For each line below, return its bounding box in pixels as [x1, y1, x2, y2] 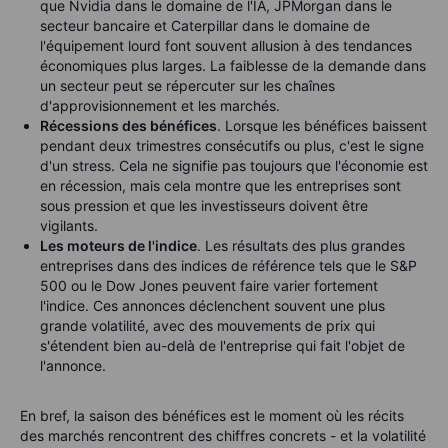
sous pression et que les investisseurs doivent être [40, 196, 368, 214]
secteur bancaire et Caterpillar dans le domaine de [40, 16, 370, 34]
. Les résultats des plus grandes [197, 236, 405, 254]
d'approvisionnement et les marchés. [40, 96, 280, 114]
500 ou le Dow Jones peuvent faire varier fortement [40, 276, 378, 294]
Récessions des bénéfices [40, 116, 217, 134]
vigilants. [40, 216, 98, 234]
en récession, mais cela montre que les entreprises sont [40, 176, 401, 194]
